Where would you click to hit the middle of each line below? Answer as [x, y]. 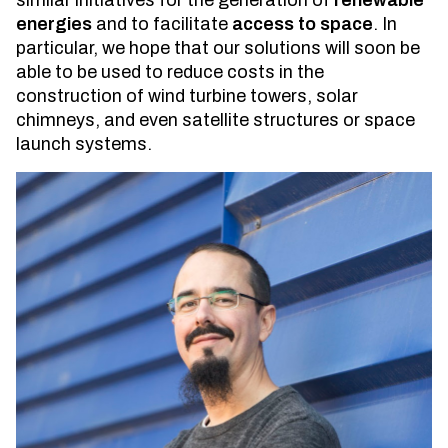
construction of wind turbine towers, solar [187, 96]
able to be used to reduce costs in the [170, 72]
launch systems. [84, 144]
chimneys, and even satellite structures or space [215, 120]
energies [54, 24]
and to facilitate [162, 24]
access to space [302, 24]
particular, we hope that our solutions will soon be [218, 48]
